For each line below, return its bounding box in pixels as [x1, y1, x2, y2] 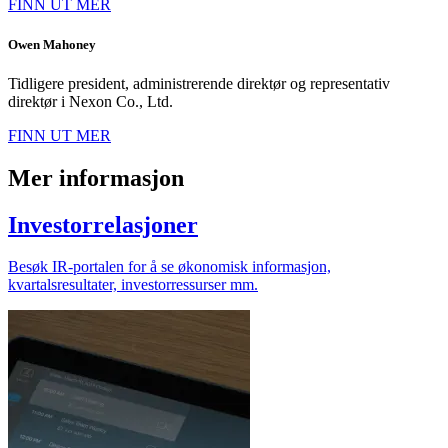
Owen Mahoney [8, 36, 96, 52]
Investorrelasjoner [8, 211, 198, 238]
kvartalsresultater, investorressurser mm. [8, 276, 258, 294]
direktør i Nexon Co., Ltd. [8, 92, 173, 110]
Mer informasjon [8, 164, 184, 191]
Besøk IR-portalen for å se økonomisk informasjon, [8, 258, 331, 276]
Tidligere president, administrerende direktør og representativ [8, 74, 390, 92]
